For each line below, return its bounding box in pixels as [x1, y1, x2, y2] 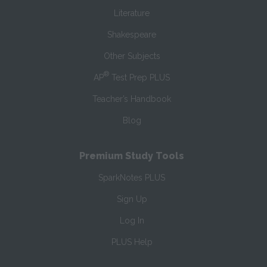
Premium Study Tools [79, 150, 185, 162]
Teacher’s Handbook [92, 94, 172, 104]
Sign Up [116, 194, 147, 204]
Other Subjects [103, 51, 160, 61]
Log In [119, 216, 144, 226]
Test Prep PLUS [109, 73, 170, 83]
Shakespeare [107, 30, 157, 40]
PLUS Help [111, 237, 153, 247]
